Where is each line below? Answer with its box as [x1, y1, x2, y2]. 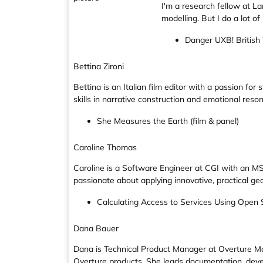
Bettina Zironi [73, 61, 124, 72]
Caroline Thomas [73, 142, 137, 153]
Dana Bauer [73, 223, 119, 234]
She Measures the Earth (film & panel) [97, 116, 239, 126]
